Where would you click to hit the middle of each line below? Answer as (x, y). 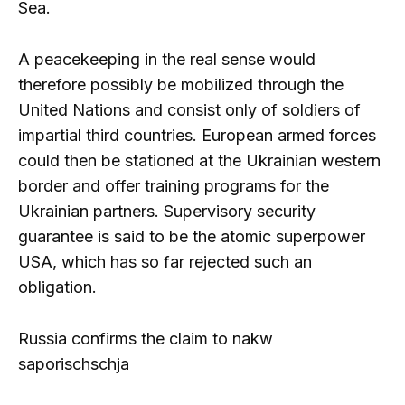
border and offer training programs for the (174, 185)
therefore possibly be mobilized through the (181, 84)
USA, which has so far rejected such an (165, 261)
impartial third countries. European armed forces (197, 135)
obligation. (57, 287)
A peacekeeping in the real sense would (167, 59)
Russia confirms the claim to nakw (146, 338)
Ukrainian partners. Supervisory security (167, 211)
